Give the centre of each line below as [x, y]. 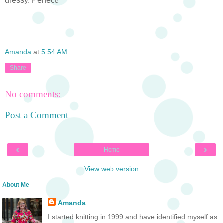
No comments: [33, 94]
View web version [111, 168]
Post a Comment [37, 115]
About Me [16, 184]
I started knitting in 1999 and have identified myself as [132, 216]
